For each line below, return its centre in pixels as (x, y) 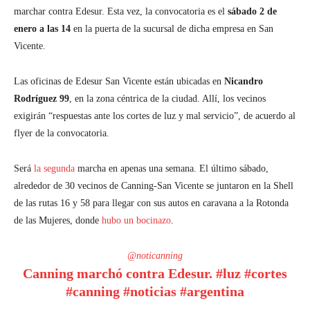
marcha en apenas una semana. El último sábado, (172, 168)
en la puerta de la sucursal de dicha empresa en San (173, 28)
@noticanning (155, 255)
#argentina (212, 291)
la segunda (54, 168)
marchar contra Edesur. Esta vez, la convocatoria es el (121, 11)
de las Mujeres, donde (58, 220)
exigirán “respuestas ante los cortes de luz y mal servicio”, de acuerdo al (155, 116)
